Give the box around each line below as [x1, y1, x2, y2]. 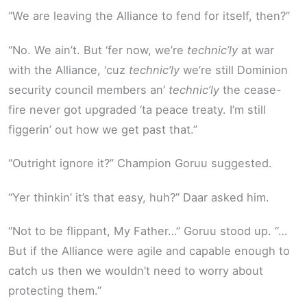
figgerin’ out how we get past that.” [8, 122, 197, 136]
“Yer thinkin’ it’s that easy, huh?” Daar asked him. [8, 190, 269, 204]
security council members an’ [8, 82, 169, 97]
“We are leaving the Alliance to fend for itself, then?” [8, 9, 290, 23]
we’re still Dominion [180, 62, 288, 77]
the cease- [219, 82, 282, 97]
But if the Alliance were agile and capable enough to [8, 244, 290, 258]
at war [238, 42, 274, 57]
